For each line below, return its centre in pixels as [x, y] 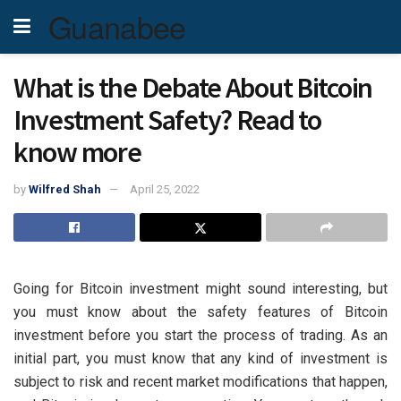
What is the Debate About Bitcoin [193, 88]
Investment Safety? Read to [167, 120]
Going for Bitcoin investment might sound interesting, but [200, 288]
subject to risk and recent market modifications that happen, [200, 381]
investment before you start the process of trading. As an [200, 335]
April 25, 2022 [165, 189]
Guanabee [117, 26]
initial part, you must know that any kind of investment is [200, 358]
